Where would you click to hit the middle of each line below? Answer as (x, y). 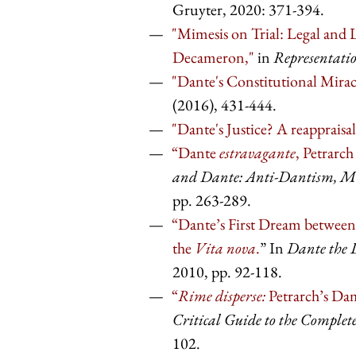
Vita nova (225, 248)
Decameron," (213, 58)
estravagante (257, 153)
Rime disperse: (222, 296)
